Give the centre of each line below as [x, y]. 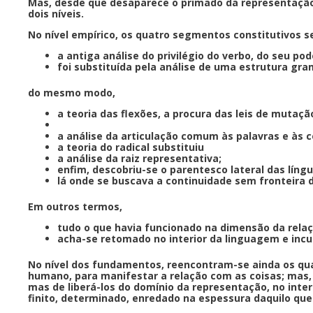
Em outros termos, [77, 206]
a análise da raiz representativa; [141, 158]
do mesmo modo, [73, 92]
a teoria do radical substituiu [132, 147]
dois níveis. [57, 13]
